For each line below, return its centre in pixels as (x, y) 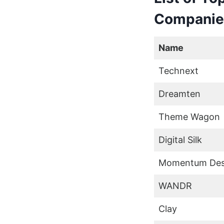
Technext (179, 70)
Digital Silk (180, 139)
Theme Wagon (189, 116)
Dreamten (179, 93)
